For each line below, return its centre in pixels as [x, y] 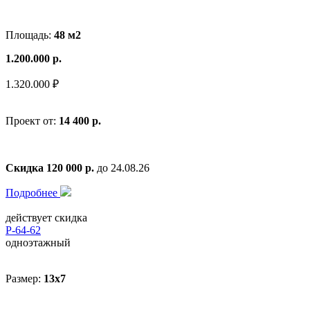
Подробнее [33, 192]
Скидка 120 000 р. [50, 167]
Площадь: [30, 35]
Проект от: [32, 120]
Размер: [25, 278]
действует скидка [46, 217]
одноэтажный [38, 242]
